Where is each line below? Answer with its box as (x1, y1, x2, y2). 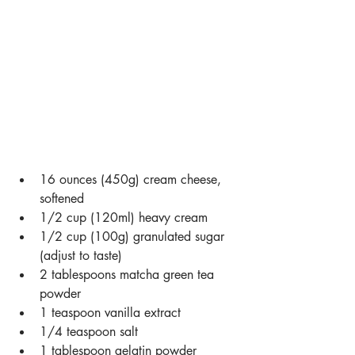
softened (40, 190, 84, 208)
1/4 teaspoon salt (40, 323, 138, 341)
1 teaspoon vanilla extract (40, 304, 181, 322)
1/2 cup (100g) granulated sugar (40, 228, 228, 246)
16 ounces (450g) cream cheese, (40, 171, 225, 189)
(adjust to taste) (40, 247, 122, 265)
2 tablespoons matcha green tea (40, 266, 218, 284)
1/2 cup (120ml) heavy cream (40, 209, 208, 227)
